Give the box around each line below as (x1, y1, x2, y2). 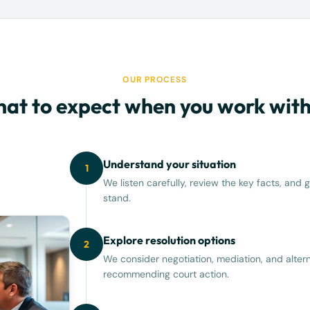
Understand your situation (103, 157, 237, 171)
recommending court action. (103, 268, 230, 280)
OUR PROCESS (122, 74, 188, 85)
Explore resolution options (103, 233, 236, 247)
